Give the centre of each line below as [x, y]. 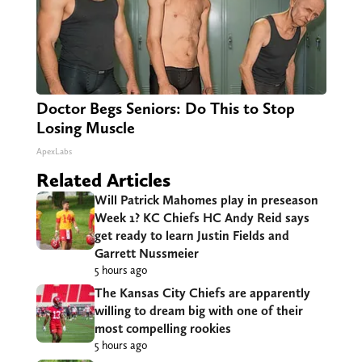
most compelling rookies [162, 329]
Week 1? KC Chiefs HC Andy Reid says [202, 218]
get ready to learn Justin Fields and [192, 236]
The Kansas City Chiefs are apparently [202, 293]
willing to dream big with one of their [198, 311]
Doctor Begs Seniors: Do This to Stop [165, 109]
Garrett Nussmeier [146, 254]
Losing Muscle [85, 128]
